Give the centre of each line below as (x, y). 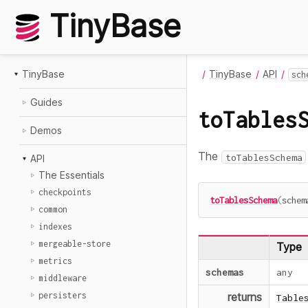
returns (245, 297)
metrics (55, 261)
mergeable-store (75, 244)
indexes (55, 227)
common (53, 209)
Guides (46, 102)
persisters (63, 295)
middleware (63, 278)
